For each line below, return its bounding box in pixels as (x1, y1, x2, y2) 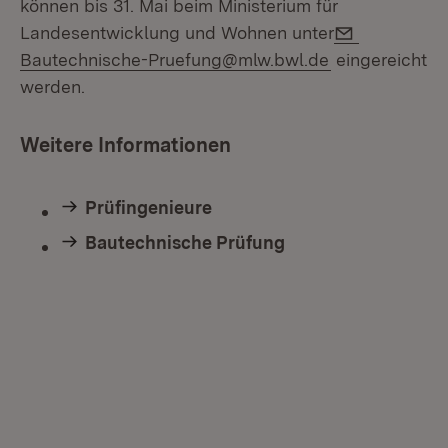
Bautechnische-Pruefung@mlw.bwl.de (20, 49, 329, 70)
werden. (20, 76, 85, 97)
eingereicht (331, 49, 427, 70)
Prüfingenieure (85, 197, 212, 218)
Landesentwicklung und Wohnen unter (20, 22, 334, 43)
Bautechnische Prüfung (85, 232, 285, 253)
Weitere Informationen (20, 133, 231, 157)
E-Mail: (359, 19, 416, 40)
